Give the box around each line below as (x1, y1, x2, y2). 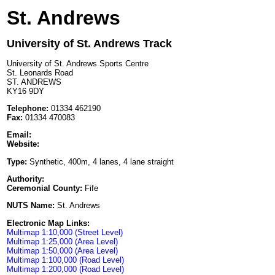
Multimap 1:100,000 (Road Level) (7, 255, 124, 265)
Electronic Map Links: (7, 218, 90, 228)
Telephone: (7, 103, 48, 113)
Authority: (7, 174, 44, 184)
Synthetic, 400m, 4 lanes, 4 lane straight (27, 157, 174, 166)
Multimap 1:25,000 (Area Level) (7, 236, 118, 246)
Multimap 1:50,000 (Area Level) (7, 246, 118, 255)
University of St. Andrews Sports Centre (7, 58, 149, 68)
